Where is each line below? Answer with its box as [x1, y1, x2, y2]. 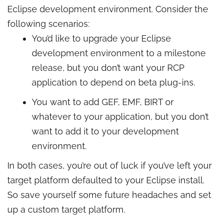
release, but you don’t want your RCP [32, 63, 184, 73]
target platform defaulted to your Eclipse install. [7, 175, 204, 185]
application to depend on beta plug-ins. [32, 77, 195, 88]
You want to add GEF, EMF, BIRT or [32, 97, 174, 107]
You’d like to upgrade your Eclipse [32, 33, 171, 44]
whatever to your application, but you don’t [32, 111, 209, 122]
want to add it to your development [32, 126, 179, 136]
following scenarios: [7, 19, 89, 29]
